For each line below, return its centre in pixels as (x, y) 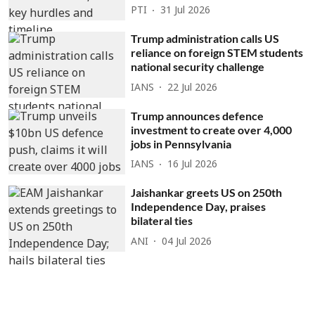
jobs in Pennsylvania (181, 143)
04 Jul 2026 (187, 242)
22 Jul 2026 (193, 88)
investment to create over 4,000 (212, 129)
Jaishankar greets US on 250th (207, 193)
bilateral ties (162, 221)
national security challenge (198, 67)
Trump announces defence (198, 115)
